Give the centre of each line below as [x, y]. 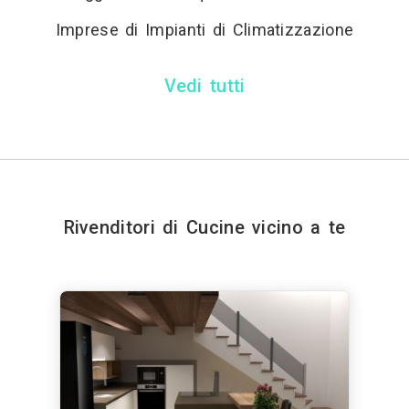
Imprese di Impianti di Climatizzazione [204, 30]
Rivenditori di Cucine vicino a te [204, 227]
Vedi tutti [204, 86]
